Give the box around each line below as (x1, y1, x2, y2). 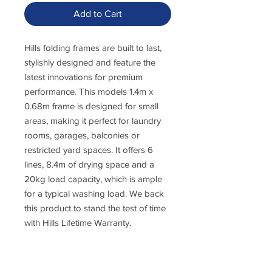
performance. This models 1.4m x (24, 86, 153, 97)
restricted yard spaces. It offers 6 (24, 144, 153, 155)
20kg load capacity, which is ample (24, 173, 162, 184)
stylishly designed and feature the (24, 56, 155, 67)
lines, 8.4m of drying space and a (24, 158, 154, 169)
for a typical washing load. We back (24, 188, 164, 199)
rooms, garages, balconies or (24, 129, 140, 140)
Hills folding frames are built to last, (24, 42, 161, 53)
